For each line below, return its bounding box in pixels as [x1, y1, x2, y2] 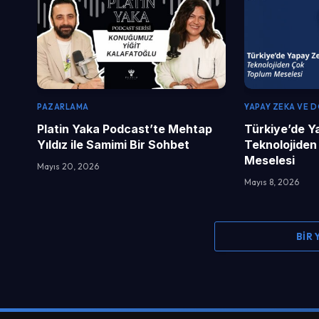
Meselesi [244, 153, 296, 168]
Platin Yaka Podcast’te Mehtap [37, 122, 212, 137]
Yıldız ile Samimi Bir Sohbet [37, 137, 189, 152]
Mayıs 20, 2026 [37, 161, 99, 172]
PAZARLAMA [37, 102, 89, 113]
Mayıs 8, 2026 [244, 177, 300, 188]
